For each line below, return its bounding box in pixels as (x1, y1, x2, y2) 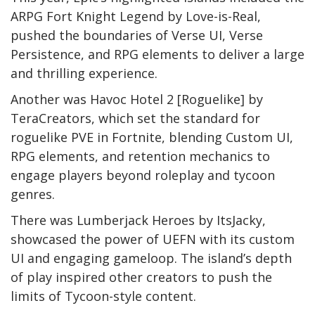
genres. (11, 185, 55, 202)
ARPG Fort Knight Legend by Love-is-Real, (11, 7, 261, 25)
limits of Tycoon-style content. (11, 287, 196, 304)
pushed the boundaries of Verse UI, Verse (11, 26, 263, 44)
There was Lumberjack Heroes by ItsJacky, (11, 211, 266, 229)
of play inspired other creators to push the (11, 268, 272, 285)
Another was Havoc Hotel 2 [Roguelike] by (11, 90, 263, 108)
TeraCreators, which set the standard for (11, 109, 260, 127)
